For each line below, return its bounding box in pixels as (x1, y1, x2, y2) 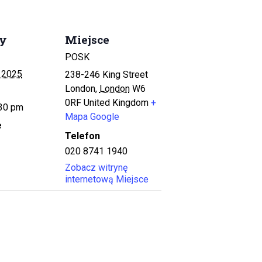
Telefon (64, 130, 100, 142)
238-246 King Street (64, 69, 148, 81)
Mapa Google (64, 111, 119, 123)
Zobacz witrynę (64, 162, 127, 174)
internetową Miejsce (64, 174, 149, 185)
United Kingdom (83, 97, 149, 109)
